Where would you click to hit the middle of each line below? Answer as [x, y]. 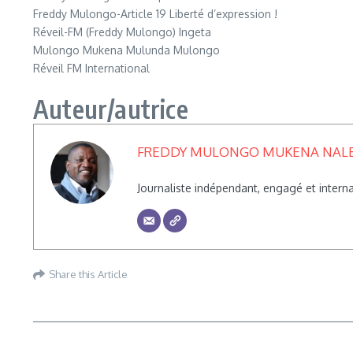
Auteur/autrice [111, 109]
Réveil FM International [91, 68]
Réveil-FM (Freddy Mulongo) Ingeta [122, 32]
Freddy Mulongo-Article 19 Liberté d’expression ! [155, 14]
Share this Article [88, 274]
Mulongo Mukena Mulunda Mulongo [126, 50]
